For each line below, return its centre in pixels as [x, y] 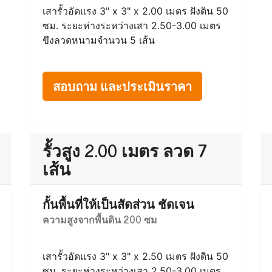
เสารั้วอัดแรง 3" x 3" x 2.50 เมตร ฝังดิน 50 [135, 256]
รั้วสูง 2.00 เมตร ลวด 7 [125, 150]
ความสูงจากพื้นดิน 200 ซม [100, 219]
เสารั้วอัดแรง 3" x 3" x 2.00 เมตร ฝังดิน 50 [135, 11]
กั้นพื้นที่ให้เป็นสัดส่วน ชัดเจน [118, 204]
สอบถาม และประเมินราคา [122, 86]
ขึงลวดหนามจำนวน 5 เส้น [99, 40]
